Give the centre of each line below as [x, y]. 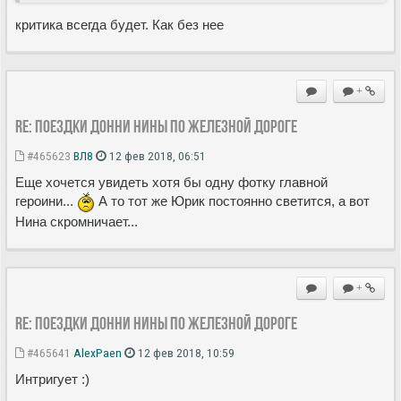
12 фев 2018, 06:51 [156, 155]
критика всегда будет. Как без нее [119, 24]
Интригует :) [52, 379]
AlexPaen [98, 352]
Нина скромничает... [77, 221]
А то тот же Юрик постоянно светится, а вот [232, 200]
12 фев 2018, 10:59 [185, 352]
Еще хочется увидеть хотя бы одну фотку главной [171, 182]
